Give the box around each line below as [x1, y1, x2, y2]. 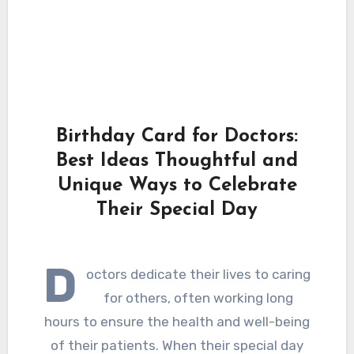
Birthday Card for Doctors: [56, 126, 298, 146]
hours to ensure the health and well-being [44, 313, 310, 330]
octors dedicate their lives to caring [85, 265, 311, 282]
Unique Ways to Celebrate [57, 175, 297, 195]
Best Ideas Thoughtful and [56, 151, 298, 171]
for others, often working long [103, 289, 293, 306]
